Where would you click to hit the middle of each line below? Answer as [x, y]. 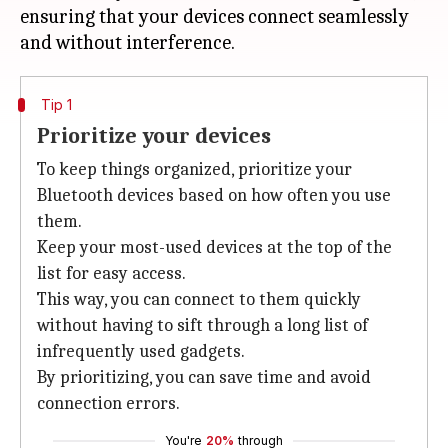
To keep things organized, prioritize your [194, 169]
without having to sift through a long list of [202, 325]
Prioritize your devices [154, 136]
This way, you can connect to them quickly [199, 299]
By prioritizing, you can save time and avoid [204, 377]
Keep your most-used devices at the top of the [214, 247]
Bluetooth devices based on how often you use [214, 195]
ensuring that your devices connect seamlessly [214, 16]
